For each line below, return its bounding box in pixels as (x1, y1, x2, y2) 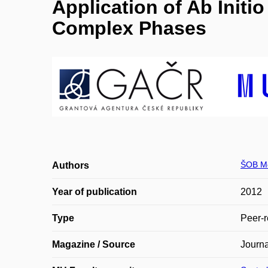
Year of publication (52, 187, 137, 197)
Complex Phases (52, 17, 206, 39)
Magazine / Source (52, 239, 135, 249)
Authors (52, 160, 89, 170)
